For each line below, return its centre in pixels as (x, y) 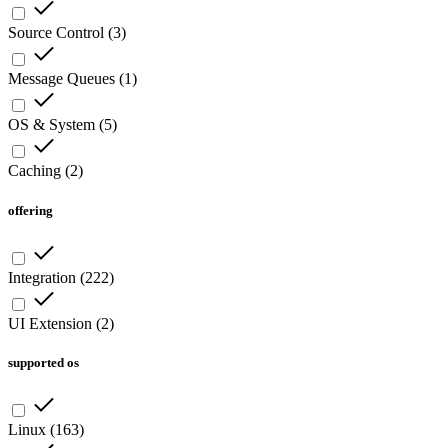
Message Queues (61, 79)
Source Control (56, 33)
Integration (42, 277)
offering (30, 210)
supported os (43, 362)
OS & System (51, 125)
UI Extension (50, 323)
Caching (34, 171)
